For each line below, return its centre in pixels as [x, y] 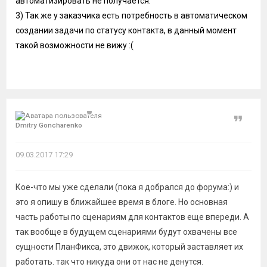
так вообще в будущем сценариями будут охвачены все [126, 232]
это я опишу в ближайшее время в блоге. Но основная [122, 202]
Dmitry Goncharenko [49, 125]
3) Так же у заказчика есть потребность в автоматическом [131, 15]
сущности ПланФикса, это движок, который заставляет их [129, 247]
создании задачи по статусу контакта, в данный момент [126, 30]
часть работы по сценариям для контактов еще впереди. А [132, 217]
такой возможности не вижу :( [74, 45]
